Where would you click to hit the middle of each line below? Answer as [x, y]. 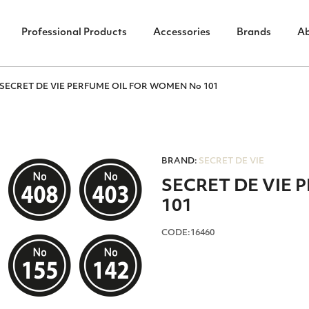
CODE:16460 [188, 233]
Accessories [181, 33]
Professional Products [74, 33]
